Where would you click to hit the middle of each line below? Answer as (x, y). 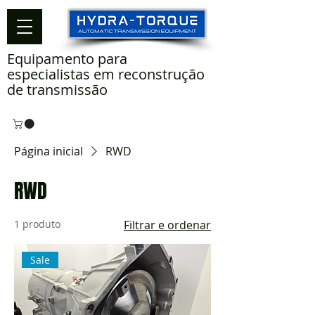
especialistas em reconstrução (106, 74)
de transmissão (57, 90)
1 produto (37, 224)
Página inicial (49, 151)
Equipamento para (67, 59)
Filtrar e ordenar (167, 225)
